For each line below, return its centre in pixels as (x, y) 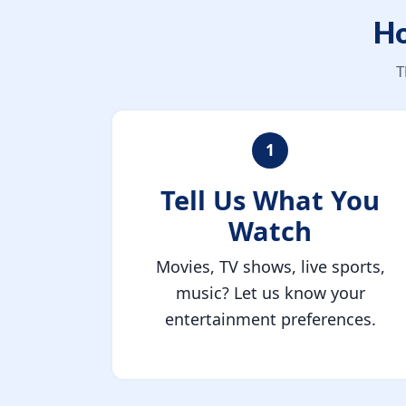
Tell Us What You (270, 200)
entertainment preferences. (270, 319)
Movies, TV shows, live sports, (270, 267)
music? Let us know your (270, 293)
